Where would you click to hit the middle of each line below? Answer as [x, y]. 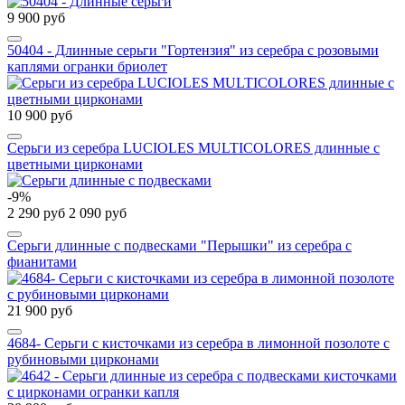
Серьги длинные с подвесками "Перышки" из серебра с [179, 246]
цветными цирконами [75, 165]
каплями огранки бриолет [87, 67]
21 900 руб [40, 311]
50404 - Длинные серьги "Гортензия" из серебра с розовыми [193, 51]
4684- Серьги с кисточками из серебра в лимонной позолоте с [198, 344]
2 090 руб [98, 213]
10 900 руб [40, 116]
